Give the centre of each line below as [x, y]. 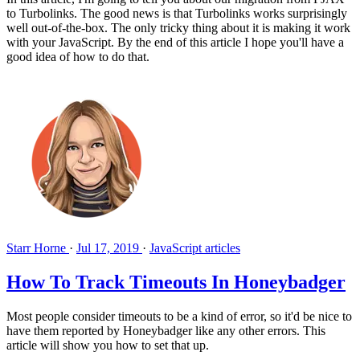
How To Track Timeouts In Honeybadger [176, 282]
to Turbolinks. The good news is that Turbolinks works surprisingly [177, 14]
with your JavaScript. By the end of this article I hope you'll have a [175, 43]
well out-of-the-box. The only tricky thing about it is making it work [178, 28]
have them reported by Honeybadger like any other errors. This [166, 331]
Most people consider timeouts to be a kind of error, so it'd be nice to [179, 317]
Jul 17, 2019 [108, 248]
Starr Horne [38, 248]
